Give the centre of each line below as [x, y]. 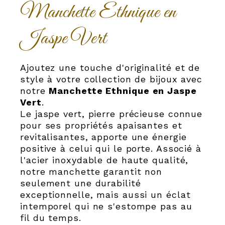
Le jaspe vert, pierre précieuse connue [111, 114]
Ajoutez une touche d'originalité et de [110, 68]
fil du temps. [51, 218]
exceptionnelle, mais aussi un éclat [105, 195]
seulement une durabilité [81, 183]
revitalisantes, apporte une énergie [103, 137]
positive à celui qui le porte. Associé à [111, 149]
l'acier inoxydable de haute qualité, [104, 160]
